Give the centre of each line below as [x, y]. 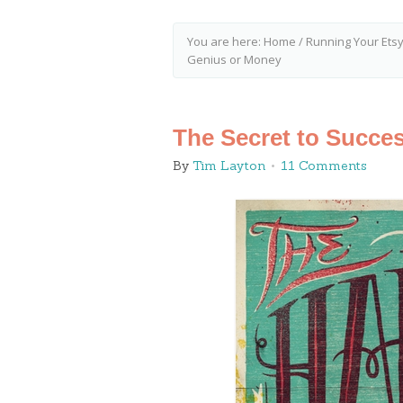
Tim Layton [229, 166]
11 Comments [324, 166]
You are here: [225, 41]
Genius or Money [234, 59]
